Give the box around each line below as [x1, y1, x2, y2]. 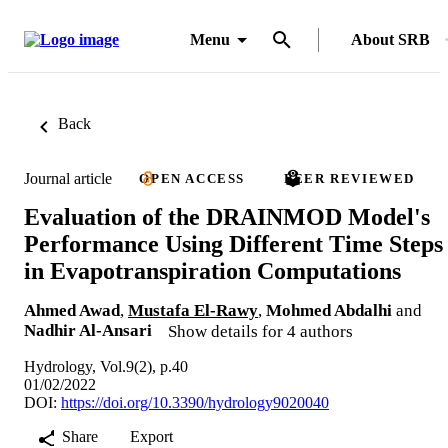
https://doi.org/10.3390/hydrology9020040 [61, 393, 329, 411]
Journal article [24, 169, 112, 187]
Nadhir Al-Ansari [24, 320, 152, 340]
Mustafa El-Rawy [128, 300, 258, 320]
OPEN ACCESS [139, 171, 245, 186]
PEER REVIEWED [284, 171, 416, 186]
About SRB [351, 31, 430, 48]
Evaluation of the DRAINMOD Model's [24, 203, 430, 230]
